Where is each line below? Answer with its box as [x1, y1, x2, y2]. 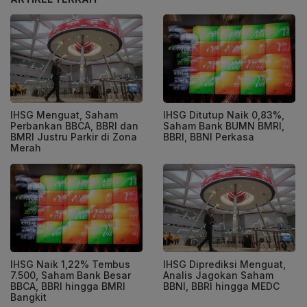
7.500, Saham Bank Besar [10, 269, 131, 281]
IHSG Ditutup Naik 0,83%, [163, 109, 284, 121]
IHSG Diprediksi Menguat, [163, 258, 286, 270]
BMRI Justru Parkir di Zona [10, 131, 137, 143]
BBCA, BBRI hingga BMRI [10, 280, 125, 292]
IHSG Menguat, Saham [10, 109, 118, 121]
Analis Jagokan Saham [163, 269, 273, 281]
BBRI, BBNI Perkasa [163, 131, 254, 143]
